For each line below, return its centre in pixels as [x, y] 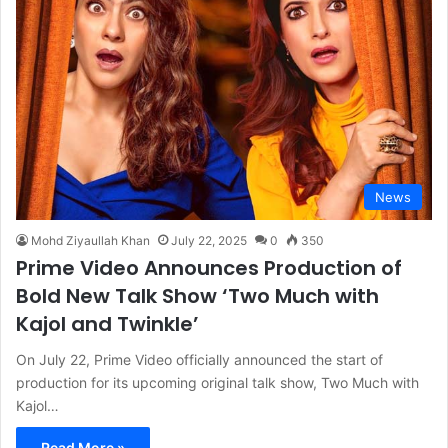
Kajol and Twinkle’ [107, 323]
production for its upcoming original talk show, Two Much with [217, 382]
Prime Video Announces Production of [209, 267]
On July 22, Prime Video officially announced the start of [199, 359]
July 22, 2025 [209, 240]
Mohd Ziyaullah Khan [90, 240]
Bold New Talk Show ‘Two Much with [197, 295]
